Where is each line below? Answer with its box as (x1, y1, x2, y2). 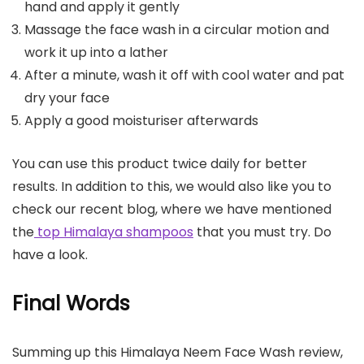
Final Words (12, 288, 130, 318)
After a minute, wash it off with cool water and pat (24, 65, 344, 84)
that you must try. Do (193, 222, 331, 241)
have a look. (12, 245, 88, 264)
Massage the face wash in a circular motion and (24, 19, 329, 39)
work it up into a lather (24, 42, 168, 62)
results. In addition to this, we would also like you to (12, 176, 331, 196)
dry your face (24, 88, 110, 107)
